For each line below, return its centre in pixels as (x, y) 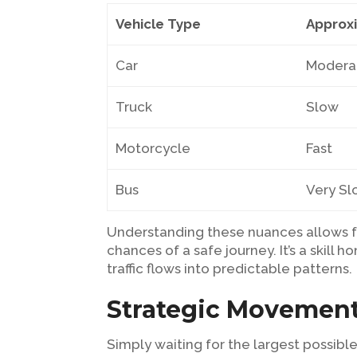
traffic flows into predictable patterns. (230, 269)
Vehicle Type (159, 24)
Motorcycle (153, 148)
